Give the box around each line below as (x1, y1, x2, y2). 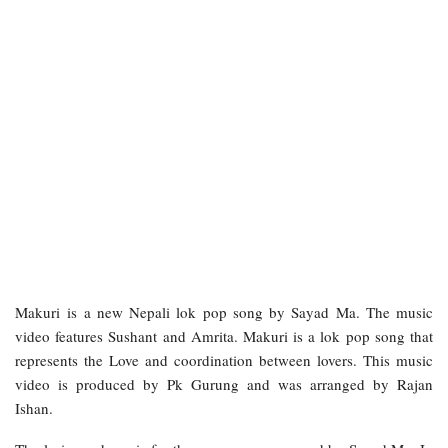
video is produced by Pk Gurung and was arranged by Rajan (15, 373, 433, 394)
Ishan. (15, 397, 53, 418)
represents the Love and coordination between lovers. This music (15, 349, 433, 370)
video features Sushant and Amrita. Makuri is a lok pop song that (15, 325, 433, 346)
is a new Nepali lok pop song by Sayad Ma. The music (60, 301, 433, 322)
